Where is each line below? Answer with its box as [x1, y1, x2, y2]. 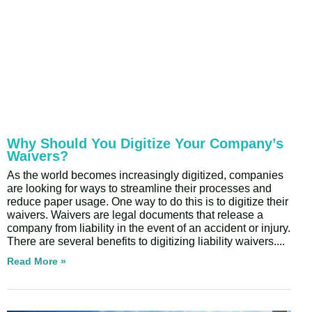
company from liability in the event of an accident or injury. [7, 221, 290, 234]
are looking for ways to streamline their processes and [7, 182, 272, 194]
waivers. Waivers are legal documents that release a [7, 208, 263, 221]
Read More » [7, 255, 66, 267]
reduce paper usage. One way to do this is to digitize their [7, 195, 288, 208]
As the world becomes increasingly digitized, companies [7, 169, 283, 181]
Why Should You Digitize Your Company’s [7, 135, 283, 151]
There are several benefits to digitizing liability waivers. [7, 235, 276, 247]
